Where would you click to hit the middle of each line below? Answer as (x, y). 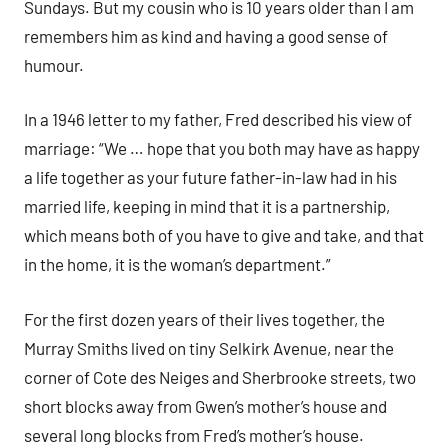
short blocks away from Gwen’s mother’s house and (205, 405)
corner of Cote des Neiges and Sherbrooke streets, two (220, 376)
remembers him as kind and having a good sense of (206, 35)
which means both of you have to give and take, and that (224, 235)
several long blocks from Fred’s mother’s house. (194, 434)
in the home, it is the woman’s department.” (177, 264)
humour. (54, 64)
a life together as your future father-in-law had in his (210, 177)
